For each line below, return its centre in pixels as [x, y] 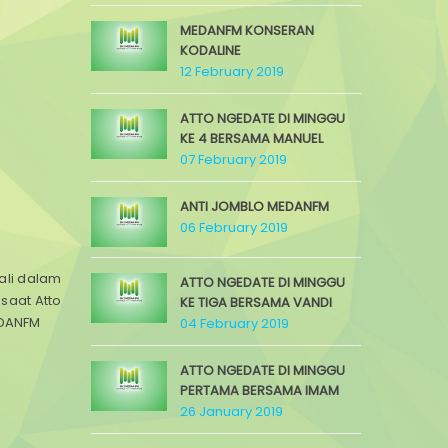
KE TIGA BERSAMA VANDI [256, 302]
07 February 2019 [233, 159]
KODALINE [210, 50]
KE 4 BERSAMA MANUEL [251, 138]
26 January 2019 [231, 411]
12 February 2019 [232, 71]
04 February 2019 [234, 323]
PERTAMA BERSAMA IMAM [259, 390]
